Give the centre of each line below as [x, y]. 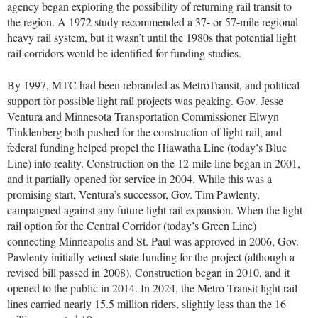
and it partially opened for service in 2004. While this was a [139, 178]
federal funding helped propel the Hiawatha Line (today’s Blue [147, 147]
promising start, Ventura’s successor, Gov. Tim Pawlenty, [133, 194]
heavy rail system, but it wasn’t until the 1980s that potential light [152, 38]
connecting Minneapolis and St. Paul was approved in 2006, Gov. [153, 241]
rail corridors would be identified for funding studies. [124, 53]
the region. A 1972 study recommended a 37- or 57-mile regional [153, 22]
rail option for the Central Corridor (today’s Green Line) [132, 225]
